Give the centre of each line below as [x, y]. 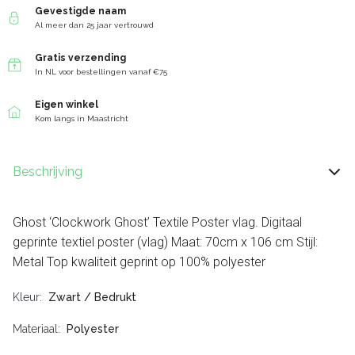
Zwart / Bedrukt [92, 298]
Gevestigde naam [80, 11]
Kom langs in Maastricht [82, 119]
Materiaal [35, 329]
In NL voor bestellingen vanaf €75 [101, 72]
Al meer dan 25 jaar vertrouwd [94, 25]
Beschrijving [48, 172]
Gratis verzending [80, 58]
